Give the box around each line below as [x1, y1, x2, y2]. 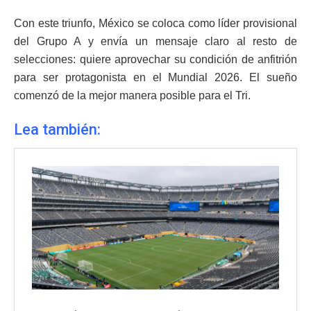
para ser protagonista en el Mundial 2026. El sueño [14, 71, 297, 83]
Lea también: [14, 121, 104, 139]
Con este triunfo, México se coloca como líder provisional [14, 17, 297, 29]
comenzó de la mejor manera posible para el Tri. [14, 89, 251, 101]
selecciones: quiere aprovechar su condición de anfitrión [14, 53, 297, 65]
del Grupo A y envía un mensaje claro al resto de [14, 35, 297, 47]
